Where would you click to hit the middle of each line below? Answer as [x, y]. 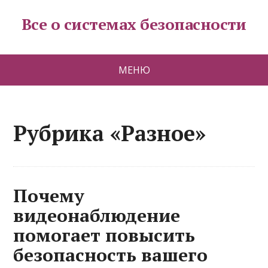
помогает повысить [104, 235]
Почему [49, 196]
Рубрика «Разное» [110, 133]
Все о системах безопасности [134, 24]
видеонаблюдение [97, 215]
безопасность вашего [111, 255]
